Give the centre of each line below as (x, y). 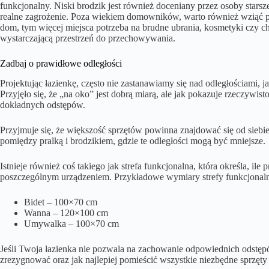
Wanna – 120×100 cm (66, 213)
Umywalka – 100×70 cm (71, 223)
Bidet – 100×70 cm (61, 202)
